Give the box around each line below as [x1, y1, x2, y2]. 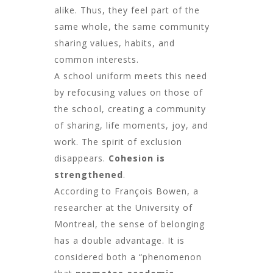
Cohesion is [108, 152, 165, 164]
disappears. [54, 152, 108, 164]
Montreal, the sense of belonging [54, 218, 205, 230]
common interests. [54, 53, 139, 65]
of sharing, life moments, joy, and [54, 119, 208, 131]
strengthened [54, 168, 123, 180]
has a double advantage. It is [54, 234, 185, 246]
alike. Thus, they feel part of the [54, 4, 200, 16]
